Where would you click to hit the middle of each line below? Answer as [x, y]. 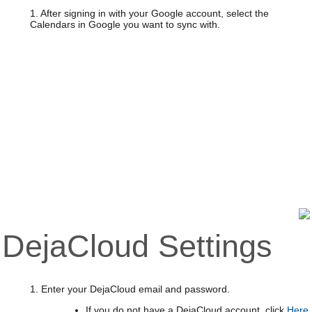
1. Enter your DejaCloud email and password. [130, 289]
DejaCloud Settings [137, 246]
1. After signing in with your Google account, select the [149, 13]
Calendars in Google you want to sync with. [125, 24]
